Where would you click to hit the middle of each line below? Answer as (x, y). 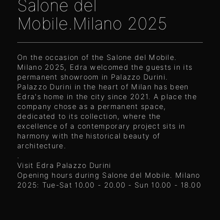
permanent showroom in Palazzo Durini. (93, 77)
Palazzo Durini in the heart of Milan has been (103, 87)
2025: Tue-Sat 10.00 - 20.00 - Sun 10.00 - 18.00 (110, 185)
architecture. (42, 146)
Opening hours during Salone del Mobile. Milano (109, 175)
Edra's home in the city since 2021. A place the (107, 96)
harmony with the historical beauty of (89, 136)
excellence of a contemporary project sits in (101, 126)
